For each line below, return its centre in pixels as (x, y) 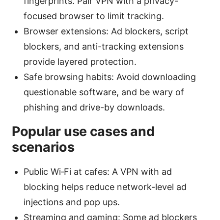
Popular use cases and (83, 131)
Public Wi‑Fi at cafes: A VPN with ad (98, 171)
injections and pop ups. (72, 202)
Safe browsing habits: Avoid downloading (110, 77)
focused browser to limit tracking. (94, 16)
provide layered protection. (80, 61)
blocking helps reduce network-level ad (105, 187)
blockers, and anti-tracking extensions (104, 46)
